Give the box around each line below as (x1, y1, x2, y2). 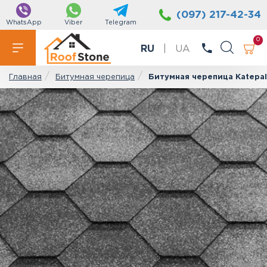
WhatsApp (6, 20, 42, 26)
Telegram (105, 20, 137, 26)
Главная (9, 74, 42, 80)
